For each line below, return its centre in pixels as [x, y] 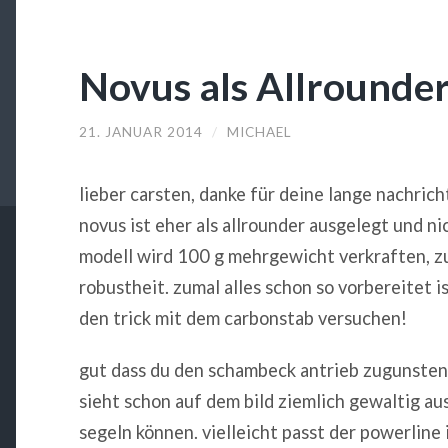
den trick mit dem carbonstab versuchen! [242, 318]
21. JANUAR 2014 [140, 131]
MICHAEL [259, 131]
